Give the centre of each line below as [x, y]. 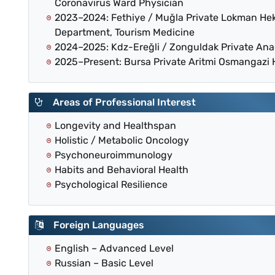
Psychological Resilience [111, 185]
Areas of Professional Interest [119, 103]
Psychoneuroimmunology [114, 155]
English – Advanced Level [114, 249]
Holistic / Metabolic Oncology [122, 141]
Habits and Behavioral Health [122, 170]
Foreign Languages [94, 225]
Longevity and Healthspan [115, 126]
